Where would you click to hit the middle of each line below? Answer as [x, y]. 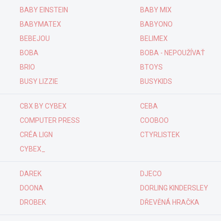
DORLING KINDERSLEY [174, 188]
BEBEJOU [35, 38]
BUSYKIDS [156, 81]
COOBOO [154, 120]
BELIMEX [154, 38]
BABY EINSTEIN [44, 10]
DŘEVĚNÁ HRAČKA [170, 202]
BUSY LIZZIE [39, 81]
